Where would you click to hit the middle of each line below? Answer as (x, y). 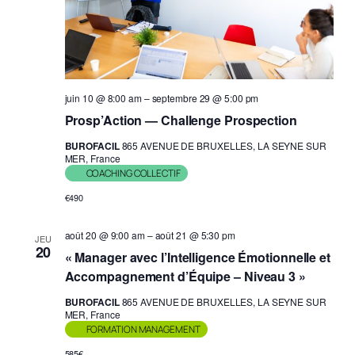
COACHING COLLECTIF (133, 173)
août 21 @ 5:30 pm (195, 235)
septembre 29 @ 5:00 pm (205, 97)
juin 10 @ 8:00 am (103, 97)
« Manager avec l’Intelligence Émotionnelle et (197, 257)
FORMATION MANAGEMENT (143, 329)
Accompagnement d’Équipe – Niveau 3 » (185, 276)
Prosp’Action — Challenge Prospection (181, 120)
